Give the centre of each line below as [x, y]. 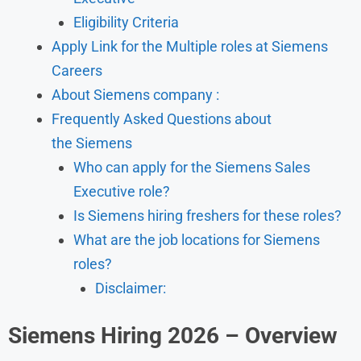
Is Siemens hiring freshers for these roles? [207, 215]
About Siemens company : [135, 94]
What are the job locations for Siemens [197, 239]
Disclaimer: [131, 288]
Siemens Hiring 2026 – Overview [173, 335]
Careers [77, 70]
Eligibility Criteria [126, 22]
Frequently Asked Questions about [162, 118]
